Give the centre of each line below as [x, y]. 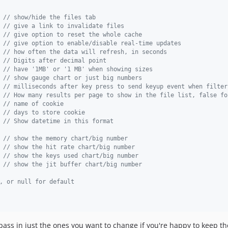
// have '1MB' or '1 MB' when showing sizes [78, 69]
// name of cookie [33, 104]
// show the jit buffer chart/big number [73, 164]
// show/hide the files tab [49, 17]
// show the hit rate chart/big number [69, 147]
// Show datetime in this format [58, 121]
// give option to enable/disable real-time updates [92, 43]
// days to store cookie [44, 112]
